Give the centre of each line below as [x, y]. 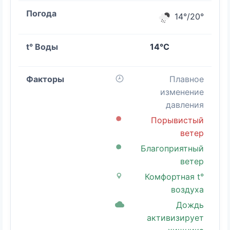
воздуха [187, 189]
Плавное [187, 79]
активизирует [175, 217]
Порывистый [177, 120]
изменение [182, 92]
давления [185, 104]
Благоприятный [172, 148]
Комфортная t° [174, 176]
